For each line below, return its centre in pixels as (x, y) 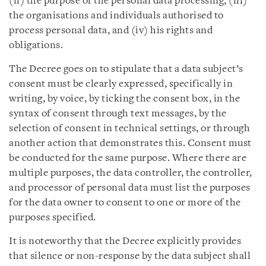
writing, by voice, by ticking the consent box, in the (125, 99)
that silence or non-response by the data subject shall (130, 256)
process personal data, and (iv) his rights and (111, 31)
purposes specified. (53, 218)
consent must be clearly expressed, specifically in (121, 84)
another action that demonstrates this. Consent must (130, 143)
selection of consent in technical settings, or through (129, 129)
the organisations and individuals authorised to (116, 16)
